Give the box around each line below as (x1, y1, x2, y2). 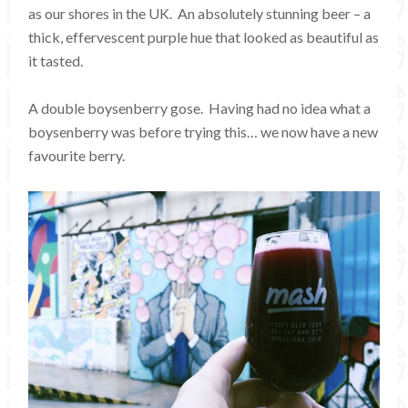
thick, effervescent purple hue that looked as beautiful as (28, 28, 380, 46)
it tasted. (28, 52, 84, 70)
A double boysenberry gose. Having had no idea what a (28, 99, 372, 117)
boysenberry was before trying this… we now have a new (28, 123, 379, 141)
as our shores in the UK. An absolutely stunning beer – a (28, 5, 372, 23)
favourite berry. (28, 147, 126, 165)
